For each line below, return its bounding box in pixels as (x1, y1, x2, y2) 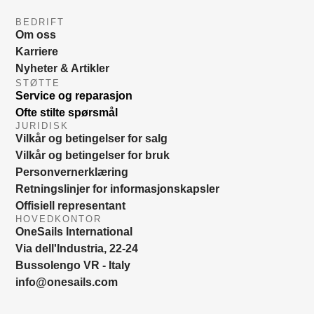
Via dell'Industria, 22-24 (15, 243, 139, 255)
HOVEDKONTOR (15, 214, 102, 225)
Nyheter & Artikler (15, 62, 110, 75)
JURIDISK (15, 121, 69, 132)
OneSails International (15, 226, 133, 238)
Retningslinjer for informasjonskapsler (15, 183, 220, 196)
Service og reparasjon (15, 90, 133, 102)
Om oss (15, 29, 57, 41)
